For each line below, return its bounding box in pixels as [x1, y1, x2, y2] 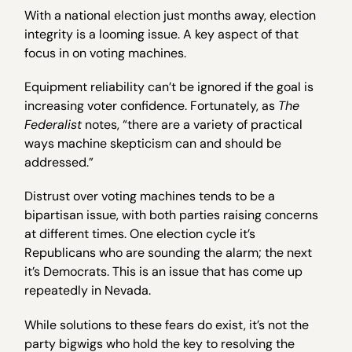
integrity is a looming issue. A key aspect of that [24, 26, 299, 42]
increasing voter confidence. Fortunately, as [24, 97, 279, 115]
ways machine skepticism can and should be [24, 135, 282, 152]
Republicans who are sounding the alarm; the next [24, 244, 313, 262]
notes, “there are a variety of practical [82, 116, 303, 134]
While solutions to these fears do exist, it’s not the [24, 316, 310, 333]
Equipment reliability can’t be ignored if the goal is [24, 79, 314, 96]
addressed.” [24, 154, 94, 171]
